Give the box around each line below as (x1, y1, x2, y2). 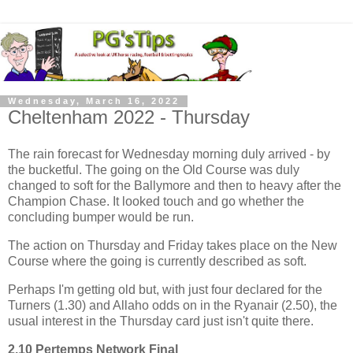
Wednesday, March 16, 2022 (8, 96, 180, 106)
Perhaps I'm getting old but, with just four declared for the (8, 282, 322, 296)
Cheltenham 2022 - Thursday (8, 106, 250, 128)
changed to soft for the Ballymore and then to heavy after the (8, 179, 341, 193)
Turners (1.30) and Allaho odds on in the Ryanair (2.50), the (8, 298, 337, 312)
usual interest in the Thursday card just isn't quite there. (8, 314, 314, 328)
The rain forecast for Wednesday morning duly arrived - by (8, 147, 330, 162)
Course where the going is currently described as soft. (8, 255, 307, 269)
